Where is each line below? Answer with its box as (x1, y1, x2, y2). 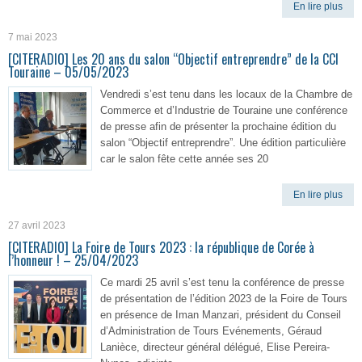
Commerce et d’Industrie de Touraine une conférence (100, 104, 347, 116)
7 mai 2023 (8, 32, 57, 43)
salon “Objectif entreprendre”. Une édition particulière (100, 137, 346, 149)
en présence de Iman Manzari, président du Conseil (100, 309, 341, 321)
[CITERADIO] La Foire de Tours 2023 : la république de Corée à (8, 238, 314, 257)
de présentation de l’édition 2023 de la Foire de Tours (100, 293, 347, 305)
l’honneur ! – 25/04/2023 (8, 250, 138, 270)
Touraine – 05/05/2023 (8, 62, 128, 82)
